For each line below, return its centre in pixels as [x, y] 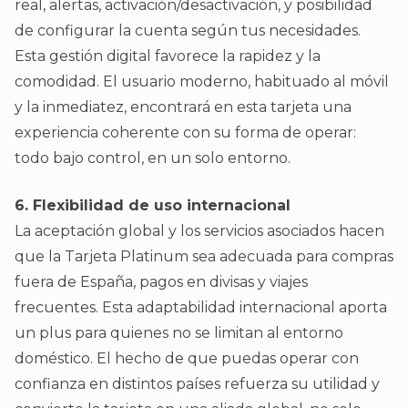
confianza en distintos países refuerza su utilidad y [197, 384]
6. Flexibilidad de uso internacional [153, 206]
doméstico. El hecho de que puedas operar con [187, 359]
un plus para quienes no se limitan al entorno [179, 333]
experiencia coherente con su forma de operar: [185, 133]
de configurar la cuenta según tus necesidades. [188, 31]
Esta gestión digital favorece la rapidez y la [168, 56]
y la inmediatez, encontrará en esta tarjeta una [183, 107]
